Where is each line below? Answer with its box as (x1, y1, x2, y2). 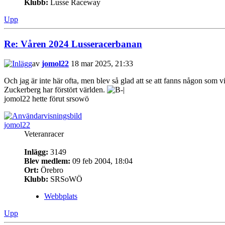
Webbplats (44, 191, 77, 200)
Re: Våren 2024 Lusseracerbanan (4, 39, 142, 50)
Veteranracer (24, 129, 64, 138)
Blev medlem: (24, 156, 70, 165)
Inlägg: (24, 147, 48, 156)
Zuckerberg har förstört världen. (4, 85, 107, 94)
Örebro (39, 165, 63, 174)
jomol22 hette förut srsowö (4, 94, 89, 103)
